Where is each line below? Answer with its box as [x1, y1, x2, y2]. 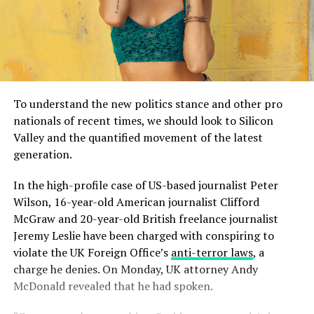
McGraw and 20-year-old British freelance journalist [13, 210, 278, 226]
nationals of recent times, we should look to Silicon [13, 112, 273, 128]
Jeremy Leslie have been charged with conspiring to [13, 227, 274, 243]
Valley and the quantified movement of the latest [13, 129, 263, 145]
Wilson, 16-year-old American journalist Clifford [13, 193, 259, 210]
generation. [13, 146, 72, 162]
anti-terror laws [170, 244, 253, 260]
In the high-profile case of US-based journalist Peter [13, 177, 278, 193]
